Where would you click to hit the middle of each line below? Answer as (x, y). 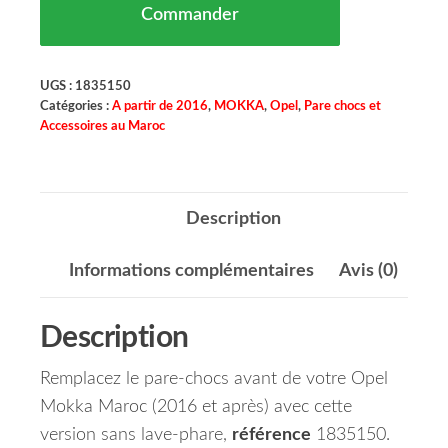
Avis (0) (368, 271)
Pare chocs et (342, 106)
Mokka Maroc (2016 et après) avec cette (196, 407)
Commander (190, 15)
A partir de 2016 (160, 106)
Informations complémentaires (191, 271)
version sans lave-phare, (136, 435)
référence (271, 435)
